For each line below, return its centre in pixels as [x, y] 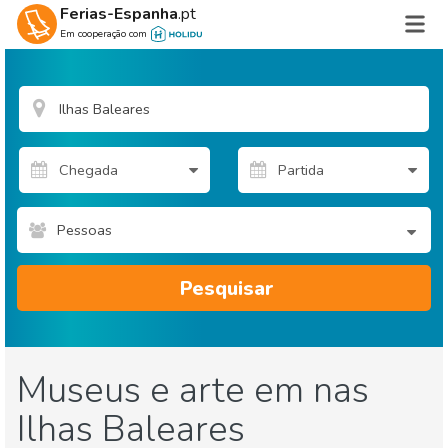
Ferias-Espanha [118, 14]
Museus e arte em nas [193, 390]
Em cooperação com [103, 34]
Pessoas [84, 230]
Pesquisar [226, 288]
